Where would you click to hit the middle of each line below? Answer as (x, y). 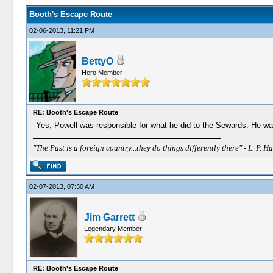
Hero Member (102, 73)
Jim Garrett (109, 217)
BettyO (97, 61)
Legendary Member (113, 229)
